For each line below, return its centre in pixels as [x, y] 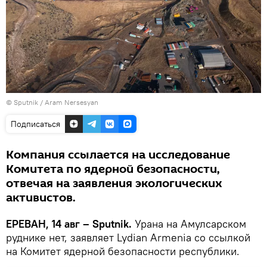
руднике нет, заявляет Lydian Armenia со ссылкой [128, 238]
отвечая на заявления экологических [114, 184]
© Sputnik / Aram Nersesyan [52, 103]
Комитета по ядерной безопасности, [113, 170]
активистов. [41, 198]
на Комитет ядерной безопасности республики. [124, 252]
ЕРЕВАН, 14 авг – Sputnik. [69, 224]
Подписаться [35, 124]
